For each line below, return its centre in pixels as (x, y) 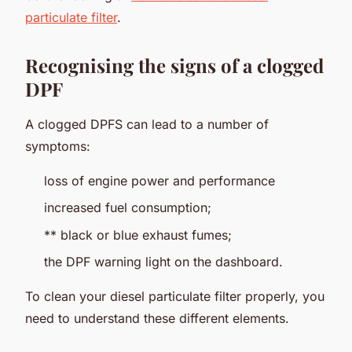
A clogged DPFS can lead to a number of (147, 124)
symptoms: (58, 146)
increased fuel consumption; (128, 208)
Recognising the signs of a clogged (174, 65)
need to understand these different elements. (157, 318)
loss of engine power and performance (159, 180)
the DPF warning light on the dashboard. (163, 261)
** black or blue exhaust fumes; (138, 235)
